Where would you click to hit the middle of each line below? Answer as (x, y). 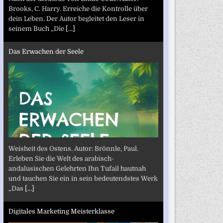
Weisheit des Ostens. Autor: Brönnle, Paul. (73, 148)
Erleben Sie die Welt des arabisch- (61, 158)
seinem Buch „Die (37, 28)
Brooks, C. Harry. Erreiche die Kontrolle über (78, 8)
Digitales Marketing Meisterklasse (61, 211)
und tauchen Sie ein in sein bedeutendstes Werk (83, 178)
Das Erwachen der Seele (46, 52)
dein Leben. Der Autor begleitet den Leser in (76, 18)
